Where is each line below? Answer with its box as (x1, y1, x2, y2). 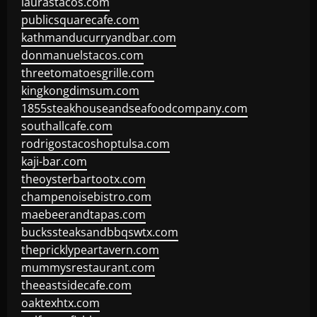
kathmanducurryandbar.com (21, 30, 176, 45)
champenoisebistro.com (21, 189, 151, 204)
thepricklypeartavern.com (21, 242, 159, 258)
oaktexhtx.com (21, 295, 100, 311)
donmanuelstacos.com (21, 47, 144, 63)
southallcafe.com (21, 118, 113, 134)
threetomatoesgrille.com (21, 65, 154, 81)
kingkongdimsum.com (21, 83, 139, 98)
